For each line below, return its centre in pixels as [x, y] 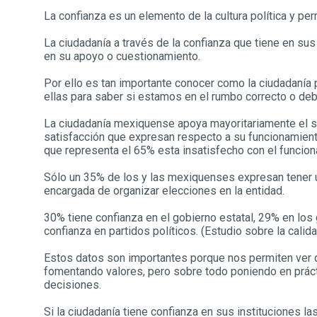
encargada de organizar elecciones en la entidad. [164, 191]
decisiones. [73, 285]
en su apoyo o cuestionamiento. [122, 56]
